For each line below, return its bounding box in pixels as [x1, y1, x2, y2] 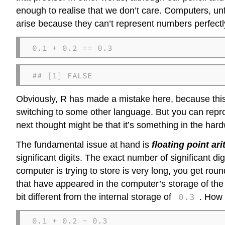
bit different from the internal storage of [16, 191, 174, 202]
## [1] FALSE [32, 70, 92, 80]
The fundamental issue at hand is [16, 139, 152, 150]
